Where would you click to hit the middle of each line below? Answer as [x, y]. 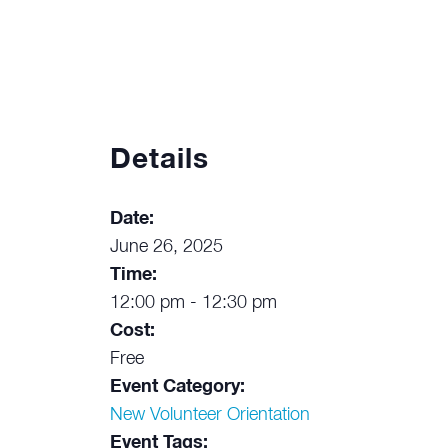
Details [159, 160]
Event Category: [177, 387]
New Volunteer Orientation [209, 415]
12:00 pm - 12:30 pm [193, 303]
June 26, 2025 [166, 247]
